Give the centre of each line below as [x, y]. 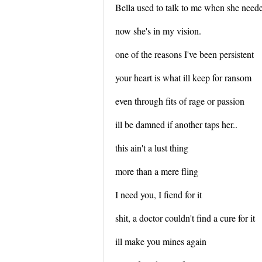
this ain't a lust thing [152, 148]
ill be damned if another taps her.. [176, 124]
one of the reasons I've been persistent [185, 54]
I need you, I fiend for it [158, 194]
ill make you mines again [161, 241]
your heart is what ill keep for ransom [183, 77]
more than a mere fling [157, 171]
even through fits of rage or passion [180, 101]
